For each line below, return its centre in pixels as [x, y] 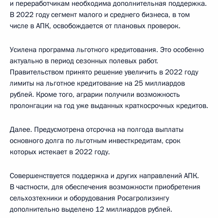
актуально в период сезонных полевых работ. [84, 61]
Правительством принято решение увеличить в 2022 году [104, 72]
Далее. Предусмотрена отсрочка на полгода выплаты [97, 129]
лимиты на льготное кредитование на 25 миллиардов [97, 83]
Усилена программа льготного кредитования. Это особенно [107, 49]
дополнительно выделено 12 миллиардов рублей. [91, 209]
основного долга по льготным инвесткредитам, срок [95, 140]
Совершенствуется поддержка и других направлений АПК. [104, 175]
